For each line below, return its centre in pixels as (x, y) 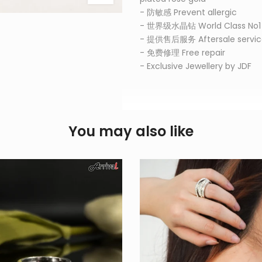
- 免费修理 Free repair (182, 53)
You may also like (131, 131)
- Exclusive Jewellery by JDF (196, 66)
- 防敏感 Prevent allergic (188, 12)
